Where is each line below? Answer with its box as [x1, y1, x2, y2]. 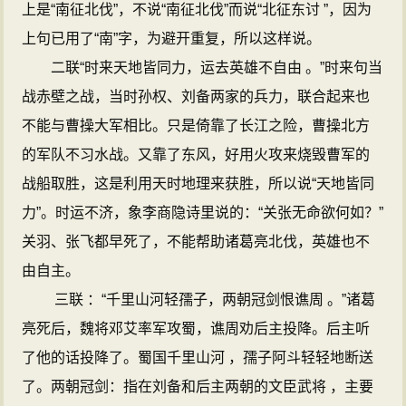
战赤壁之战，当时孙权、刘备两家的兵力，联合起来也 [22, 89, 371, 104]
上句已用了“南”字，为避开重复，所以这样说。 [22, 31, 322, 46]
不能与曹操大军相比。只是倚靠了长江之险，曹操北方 [22, 118, 371, 133]
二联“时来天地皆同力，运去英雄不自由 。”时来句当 [22, 60, 383, 75]
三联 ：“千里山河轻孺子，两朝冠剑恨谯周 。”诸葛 [22, 292, 376, 307]
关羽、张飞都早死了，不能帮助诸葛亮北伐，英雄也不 [22, 234, 371, 249]
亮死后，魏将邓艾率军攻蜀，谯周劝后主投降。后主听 [22, 321, 371, 336]
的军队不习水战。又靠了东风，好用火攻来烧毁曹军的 [22, 147, 371, 162]
